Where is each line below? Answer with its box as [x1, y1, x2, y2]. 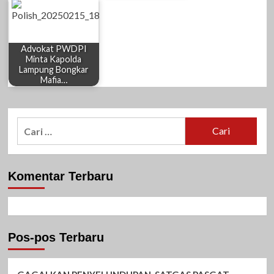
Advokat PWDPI [20, 43, 87, 54]
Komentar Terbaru [7, 169, 113, 183]
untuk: [16, 133, 45, 146]
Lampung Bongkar [18, 64, 89, 75]
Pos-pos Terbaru [7, 230, 104, 244]
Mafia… [40, 75, 67, 86]
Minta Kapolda [26, 54, 81, 65]
